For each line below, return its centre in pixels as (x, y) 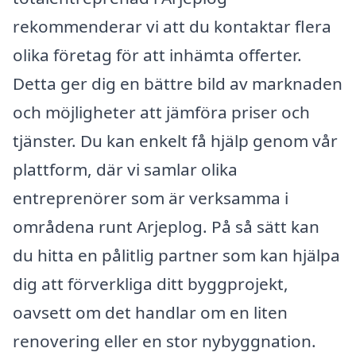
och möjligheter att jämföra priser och (161, 112)
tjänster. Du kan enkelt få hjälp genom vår (175, 140)
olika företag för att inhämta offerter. (157, 54)
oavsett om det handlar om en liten (150, 312)
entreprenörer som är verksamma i (151, 197)
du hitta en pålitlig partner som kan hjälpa (176, 255)
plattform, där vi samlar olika (125, 169)
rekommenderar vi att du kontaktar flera (172, 26)
